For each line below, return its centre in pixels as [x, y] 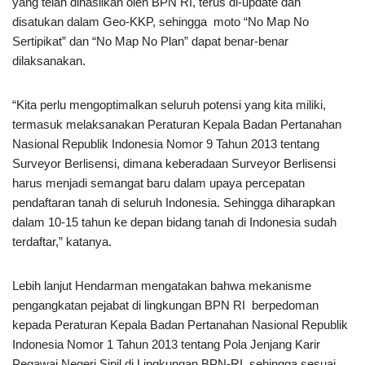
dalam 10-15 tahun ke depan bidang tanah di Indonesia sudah [174, 222]
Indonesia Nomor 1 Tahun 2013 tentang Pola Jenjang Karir [166, 344]
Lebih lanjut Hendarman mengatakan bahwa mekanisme [162, 286]
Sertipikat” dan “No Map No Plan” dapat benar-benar [150, 41]
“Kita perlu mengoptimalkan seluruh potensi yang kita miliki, [169, 105]
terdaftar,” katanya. [62, 242]
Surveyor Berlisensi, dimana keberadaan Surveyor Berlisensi [174, 163]
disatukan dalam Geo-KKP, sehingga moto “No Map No [161, 22]
